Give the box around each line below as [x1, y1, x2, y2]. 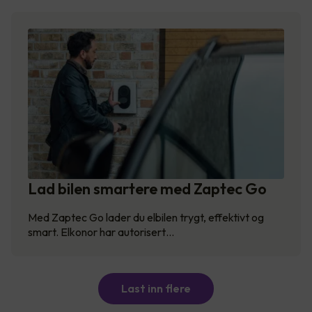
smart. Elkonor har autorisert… [28, 225, 174, 240]
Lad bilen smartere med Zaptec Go [28, 179, 267, 199]
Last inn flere [121, 281, 191, 296]
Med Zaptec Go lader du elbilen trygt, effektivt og [28, 210, 264, 225]
